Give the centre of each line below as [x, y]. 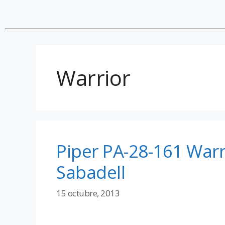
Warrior [93, 77]
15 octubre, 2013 [88, 193]
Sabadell [91, 172]
